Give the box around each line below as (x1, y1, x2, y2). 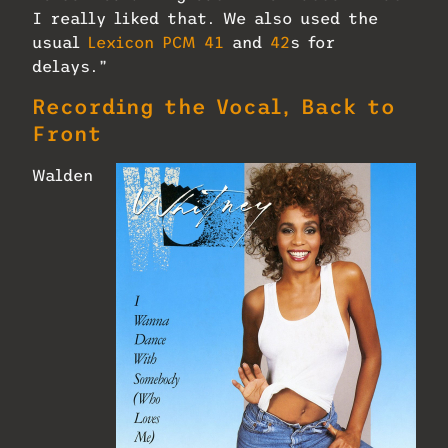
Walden (32, 165, 93, 184)
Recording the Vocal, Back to (32, 94, 395, 118)
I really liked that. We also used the (32, 9, 378, 28)
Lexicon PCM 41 (88, 33, 224, 52)
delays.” (32, 57, 108, 76)
